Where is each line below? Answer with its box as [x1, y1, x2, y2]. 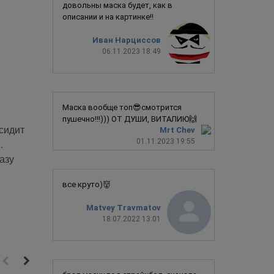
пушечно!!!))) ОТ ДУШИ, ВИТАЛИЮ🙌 [62, 114, 197, 124]
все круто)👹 [62, 179, 111, 189]
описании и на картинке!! [62, 12, 154, 21]
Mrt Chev [160, 125, 195, 135]
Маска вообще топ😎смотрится [62, 102, 182, 112]
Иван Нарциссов [92, 35, 161, 45]
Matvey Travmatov [86, 203, 161, 213]
